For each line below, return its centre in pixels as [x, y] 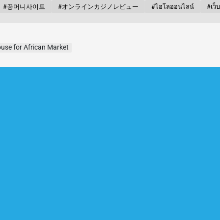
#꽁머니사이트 [24, 7]
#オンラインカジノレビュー [98, 7]
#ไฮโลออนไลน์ [173, 7]
